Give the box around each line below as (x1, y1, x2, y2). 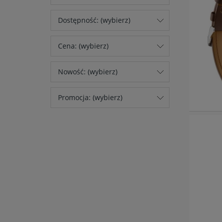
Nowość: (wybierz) (58, 67, 117, 77)
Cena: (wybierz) (58, 41, 109, 51)
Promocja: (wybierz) (58, 93, 122, 103)
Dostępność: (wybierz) (58, 15, 130, 25)
